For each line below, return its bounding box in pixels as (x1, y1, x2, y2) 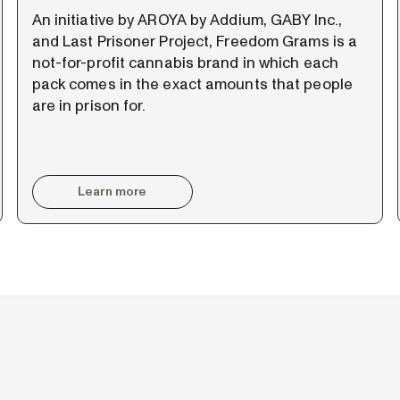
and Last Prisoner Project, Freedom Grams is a (31, 30, 358, 52)
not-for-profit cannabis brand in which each (31, 52, 338, 73)
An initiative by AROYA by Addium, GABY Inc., (31, 9, 343, 30)
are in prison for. (31, 95, 146, 116)
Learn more (78, 183, 147, 200)
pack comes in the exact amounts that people (31, 73, 353, 95)
